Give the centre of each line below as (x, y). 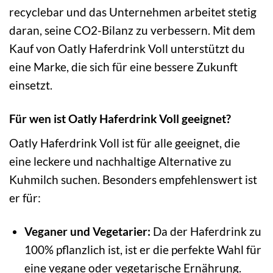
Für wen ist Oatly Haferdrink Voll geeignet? (120, 119)
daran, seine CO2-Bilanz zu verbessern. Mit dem (132, 30)
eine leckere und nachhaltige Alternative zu (120, 161)
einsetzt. (31, 85)
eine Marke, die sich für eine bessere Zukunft (123, 67)
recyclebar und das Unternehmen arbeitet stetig (133, 12)
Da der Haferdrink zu (206, 231)
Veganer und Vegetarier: (87, 231)
